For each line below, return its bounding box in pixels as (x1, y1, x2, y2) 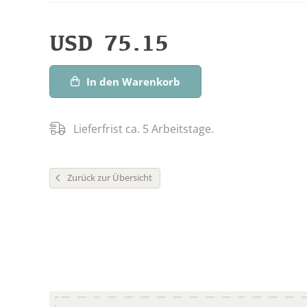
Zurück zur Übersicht (67, 171, 152, 184)
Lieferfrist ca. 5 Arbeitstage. (73, 121, 214, 136)
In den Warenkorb (86, 74, 180, 88)
